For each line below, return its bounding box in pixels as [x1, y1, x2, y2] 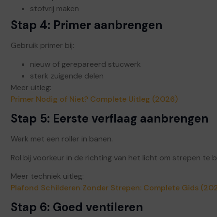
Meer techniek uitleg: [11, 171, 84, 182]
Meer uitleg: [11, 82, 51, 93]
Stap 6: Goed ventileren [11, 200, 143, 215]
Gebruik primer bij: [11, 40, 74, 51]
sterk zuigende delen [30, 70, 104, 81]
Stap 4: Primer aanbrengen [11, 17, 162, 33]
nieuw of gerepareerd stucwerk [30, 59, 141, 69]
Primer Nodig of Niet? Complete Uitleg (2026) [11, 93, 178, 104]
